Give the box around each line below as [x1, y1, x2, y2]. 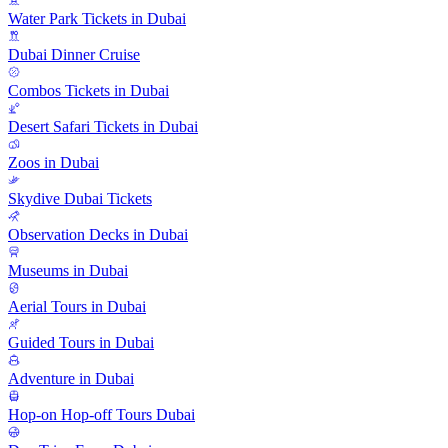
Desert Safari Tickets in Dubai [8, 118, 198, 136]
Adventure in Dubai [8, 370, 134, 388]
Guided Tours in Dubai [8, 334, 154, 352]
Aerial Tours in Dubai [8, 298, 146, 316]
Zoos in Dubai [8, 154, 99, 172]
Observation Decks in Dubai [8, 226, 188, 244]
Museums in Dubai [8, 262, 128, 280]
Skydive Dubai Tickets [8, 190, 152, 208]
